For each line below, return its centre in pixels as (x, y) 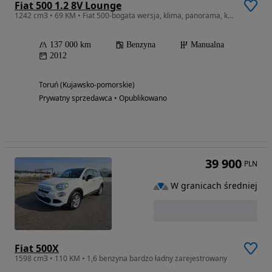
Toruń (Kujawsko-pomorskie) (87, 85)
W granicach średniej (214, 186)
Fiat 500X (37, 249)
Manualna (207, 45)
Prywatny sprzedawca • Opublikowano (103, 98)
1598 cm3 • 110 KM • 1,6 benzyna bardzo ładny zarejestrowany (121, 259)
